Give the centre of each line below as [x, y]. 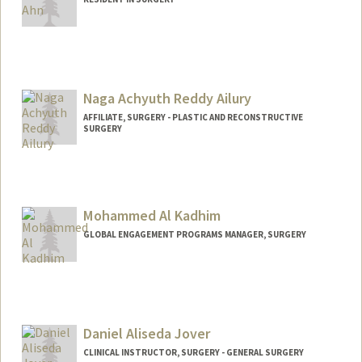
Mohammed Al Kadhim [152, 216]
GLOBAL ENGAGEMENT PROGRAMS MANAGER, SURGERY [194, 235]
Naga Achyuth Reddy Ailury [167, 98]
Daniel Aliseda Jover [146, 334]
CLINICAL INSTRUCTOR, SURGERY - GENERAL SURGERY [193, 353]
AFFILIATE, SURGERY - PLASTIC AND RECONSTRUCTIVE [193, 117]
